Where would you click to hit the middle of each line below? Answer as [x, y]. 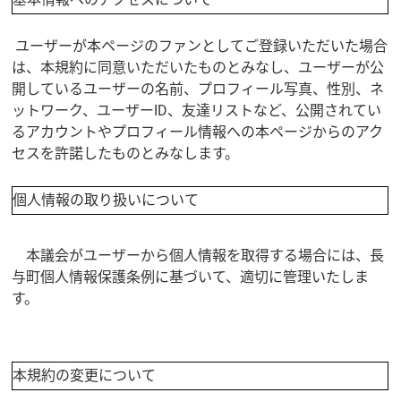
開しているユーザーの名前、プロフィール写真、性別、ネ [198, 89]
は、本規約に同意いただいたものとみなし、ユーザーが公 [198, 67]
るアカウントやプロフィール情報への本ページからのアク [198, 132]
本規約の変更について [85, 375]
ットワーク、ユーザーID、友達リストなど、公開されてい [197, 110]
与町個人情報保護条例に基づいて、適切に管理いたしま [191, 277]
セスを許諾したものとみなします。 [126, 153]
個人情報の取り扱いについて [106, 200]
